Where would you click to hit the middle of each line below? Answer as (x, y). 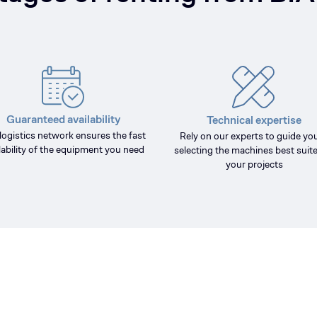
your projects (254, 164)
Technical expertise (254, 120)
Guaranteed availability (63, 119)
